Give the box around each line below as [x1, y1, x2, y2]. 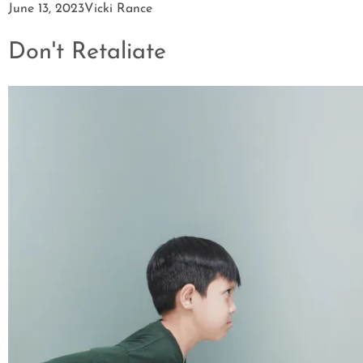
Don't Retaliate [8, 41, 166, 64]
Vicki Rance [84, 2, 152, 15]
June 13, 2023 [8, 2, 84, 15]
